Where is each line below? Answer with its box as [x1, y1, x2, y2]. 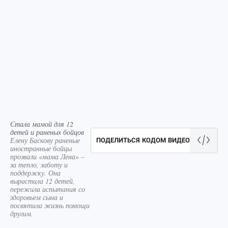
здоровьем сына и [10, 192, 63, 202]
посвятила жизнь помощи [10, 201, 90, 210]
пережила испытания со [10, 184, 85, 194]
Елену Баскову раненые [10, 135, 80, 145]
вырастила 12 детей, [10, 176, 75, 186]
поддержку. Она [10, 168, 61, 178]
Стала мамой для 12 [10, 119, 73, 129]
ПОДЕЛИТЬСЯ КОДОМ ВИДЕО [96, 136, 190, 144]
